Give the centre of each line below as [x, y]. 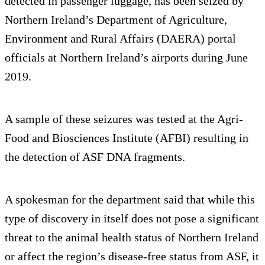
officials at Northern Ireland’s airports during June [126, 57]
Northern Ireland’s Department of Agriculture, [116, 19]
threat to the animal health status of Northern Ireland [132, 237]
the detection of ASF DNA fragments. [95, 156]
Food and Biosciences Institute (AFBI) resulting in [127, 138]
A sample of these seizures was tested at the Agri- [124, 119]
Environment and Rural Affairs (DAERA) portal [120, 38]
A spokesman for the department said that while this [130, 199]
